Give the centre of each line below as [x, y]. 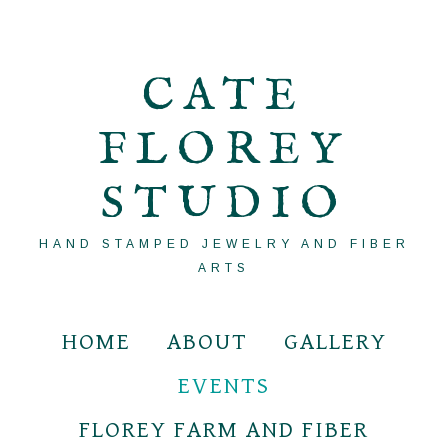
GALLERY [335, 342]
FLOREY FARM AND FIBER [224, 430]
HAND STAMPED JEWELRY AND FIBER [224, 244]
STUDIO [224, 204]
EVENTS [224, 386]
